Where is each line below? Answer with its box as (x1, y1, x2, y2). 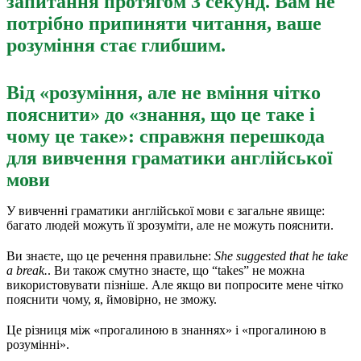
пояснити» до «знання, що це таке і (6, 103, 315, 125)
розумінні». (6, 337, 69, 351)
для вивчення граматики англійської (6, 147, 333, 168)
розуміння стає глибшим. (6, 34, 226, 56)
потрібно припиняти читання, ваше (6, 12, 322, 34)
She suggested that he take (214, 248, 348, 263)
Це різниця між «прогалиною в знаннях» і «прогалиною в (6, 322, 326, 337)
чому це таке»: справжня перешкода (6, 125, 325, 147)
